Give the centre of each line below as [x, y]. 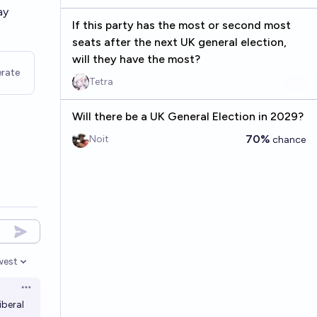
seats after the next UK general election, [179, 42]
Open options [51, 292]
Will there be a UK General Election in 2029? [188, 116]
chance [288, 140]
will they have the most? [136, 59]
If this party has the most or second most [181, 25]
